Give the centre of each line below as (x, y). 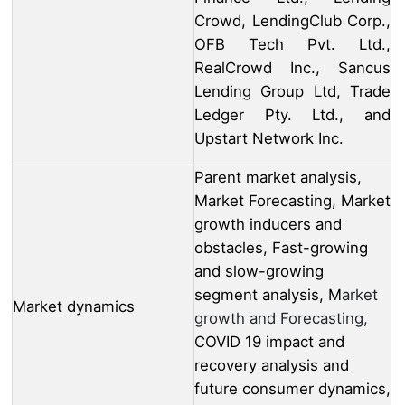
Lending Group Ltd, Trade (292, 91)
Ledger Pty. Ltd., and (292, 114)
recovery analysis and (272, 365)
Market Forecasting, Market (292, 200)
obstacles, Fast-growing (281, 247)
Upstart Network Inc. (269, 138)
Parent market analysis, (278, 177)
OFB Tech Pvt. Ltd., (292, 44)
